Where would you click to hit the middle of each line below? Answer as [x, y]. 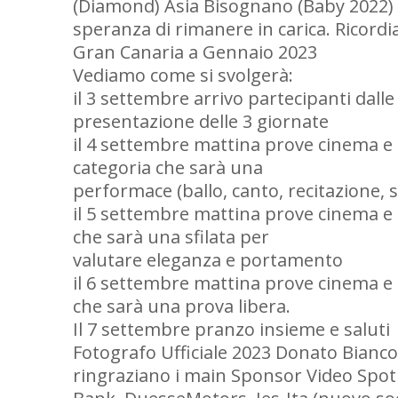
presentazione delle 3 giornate [201, 121]
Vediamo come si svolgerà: [183, 75]
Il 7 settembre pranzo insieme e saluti [231, 329]
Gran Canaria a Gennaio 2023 [195, 52]
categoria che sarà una [168, 167]
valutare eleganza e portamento [208, 260]
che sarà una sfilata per [171, 237]
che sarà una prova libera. [182, 306]
